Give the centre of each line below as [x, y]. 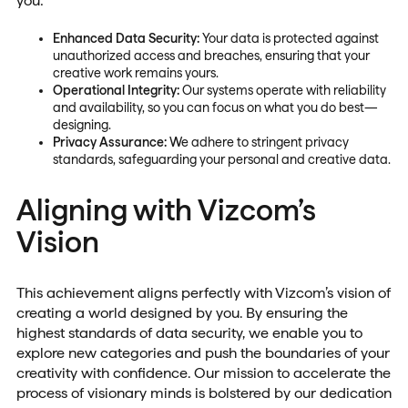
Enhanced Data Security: [126, 38]
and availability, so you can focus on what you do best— [215, 107]
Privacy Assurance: [109, 142]
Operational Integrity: [116, 90]
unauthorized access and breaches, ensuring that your [211, 55]
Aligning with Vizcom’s [166, 210]
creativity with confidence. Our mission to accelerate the [203, 373]
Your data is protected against [289, 38]
